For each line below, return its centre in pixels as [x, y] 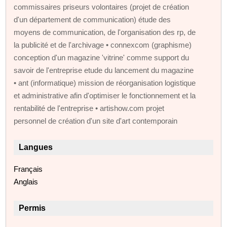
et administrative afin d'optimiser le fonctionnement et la [105, 95]
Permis [32, 208]
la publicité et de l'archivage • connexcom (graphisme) [103, 45]
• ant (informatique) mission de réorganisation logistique [105, 83]
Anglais [26, 181]
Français [28, 169]
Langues [36, 147]
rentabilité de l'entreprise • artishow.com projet [89, 108]
